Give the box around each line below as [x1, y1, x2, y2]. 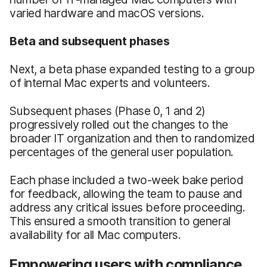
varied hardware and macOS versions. [10, 5, 204, 20]
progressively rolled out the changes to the [10, 117, 228, 132]
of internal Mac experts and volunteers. [10, 75, 210, 90]
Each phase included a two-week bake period [10, 172, 244, 187]
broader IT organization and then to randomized [10, 131, 255, 145]
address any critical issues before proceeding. [10, 200, 246, 215]
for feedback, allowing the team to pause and [10, 186, 243, 201]
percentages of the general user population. [10, 144, 234, 159]
